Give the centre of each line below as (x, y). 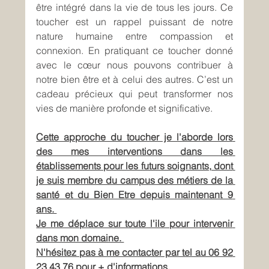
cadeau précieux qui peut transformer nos (134, 94)
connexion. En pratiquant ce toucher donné (134, 51)
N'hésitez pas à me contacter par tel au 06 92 (134, 252)
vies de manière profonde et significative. (125, 108)
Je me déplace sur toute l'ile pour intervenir (134, 224)
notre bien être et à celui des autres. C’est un (134, 80)
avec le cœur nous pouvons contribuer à (134, 65)
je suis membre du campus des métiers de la (134, 180)
